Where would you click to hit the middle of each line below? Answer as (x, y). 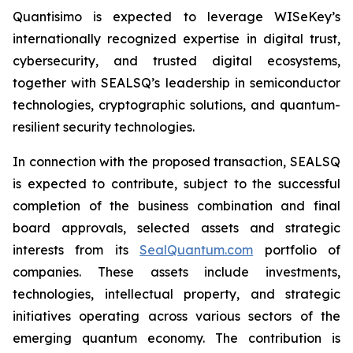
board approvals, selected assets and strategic (176, 228)
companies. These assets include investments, (176, 272)
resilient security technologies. (104, 127)
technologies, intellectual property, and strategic (176, 294)
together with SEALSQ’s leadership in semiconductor (176, 83)
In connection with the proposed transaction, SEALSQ (176, 162)
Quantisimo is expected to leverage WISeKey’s (176, 17)
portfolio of (297, 250)
